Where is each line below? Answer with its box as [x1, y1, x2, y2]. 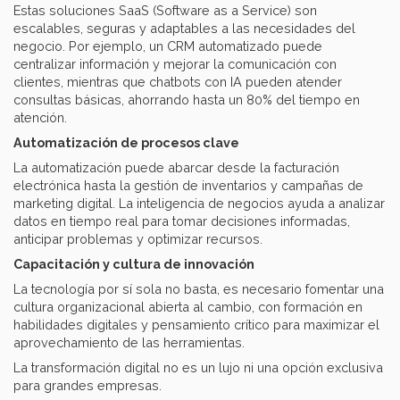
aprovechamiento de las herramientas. [13, 334, 245, 350]
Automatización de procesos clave [13, 134, 239, 150]
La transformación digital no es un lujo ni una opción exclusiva [13, 359, 383, 375]
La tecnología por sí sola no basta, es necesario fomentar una [13, 280, 384, 296]
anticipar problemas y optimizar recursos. [13, 230, 262, 246]
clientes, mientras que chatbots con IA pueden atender [13, 73, 342, 89]
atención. [13, 109, 67, 125]
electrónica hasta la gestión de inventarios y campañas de [13, 177, 363, 193]
